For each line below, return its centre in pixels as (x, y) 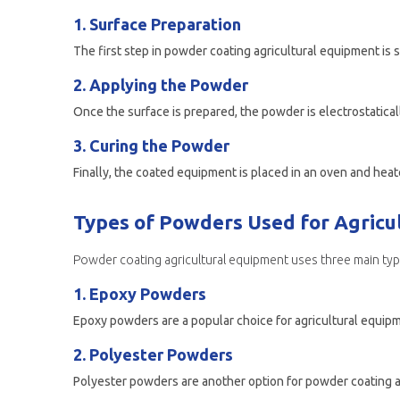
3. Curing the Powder (151, 146)
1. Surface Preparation (157, 24)
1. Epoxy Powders (140, 294)
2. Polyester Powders (153, 354)
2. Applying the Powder (161, 85)
